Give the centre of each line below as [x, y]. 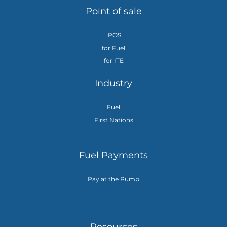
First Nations [113, 120]
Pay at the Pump [113, 179]
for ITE [113, 61]
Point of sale [113, 11]
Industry [113, 83]
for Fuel [113, 48]
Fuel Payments [113, 155]
